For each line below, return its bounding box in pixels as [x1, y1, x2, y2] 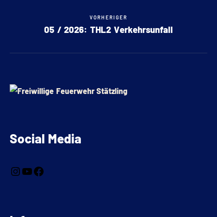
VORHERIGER [90, 15, 127, 20]
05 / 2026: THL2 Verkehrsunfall [44, 24, 173, 35]
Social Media [10, 130, 81, 146]
